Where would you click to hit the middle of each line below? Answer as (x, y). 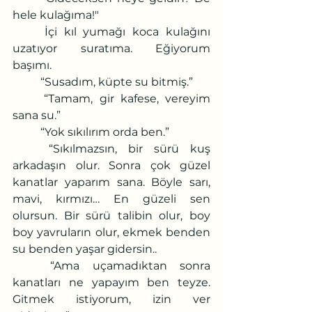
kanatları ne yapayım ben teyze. (111, 282)
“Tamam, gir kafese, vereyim (29, 98)
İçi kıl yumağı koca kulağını (29, 31)
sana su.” (37, 115)
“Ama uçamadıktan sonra (32, 265)
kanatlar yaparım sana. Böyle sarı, (111, 182)
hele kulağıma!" (56, 15)
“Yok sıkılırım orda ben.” (105, 132)
